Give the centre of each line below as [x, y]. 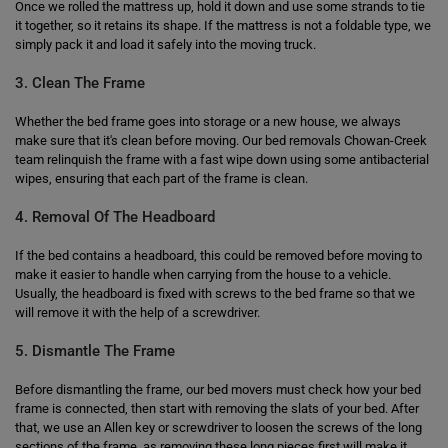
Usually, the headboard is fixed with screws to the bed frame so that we [215, 293]
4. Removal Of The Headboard [115, 217]
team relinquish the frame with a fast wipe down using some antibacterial [222, 159]
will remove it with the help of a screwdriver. [137, 312]
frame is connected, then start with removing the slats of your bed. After [217, 408]
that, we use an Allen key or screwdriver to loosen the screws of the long [218, 427]
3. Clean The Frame [80, 83]
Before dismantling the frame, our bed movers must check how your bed [218, 389]
